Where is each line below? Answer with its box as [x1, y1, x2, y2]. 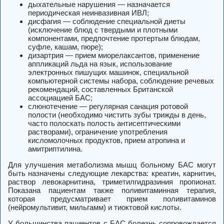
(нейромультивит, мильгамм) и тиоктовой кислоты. [8, 203, 181, 212]
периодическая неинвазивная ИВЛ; [28, 8, 149, 17]
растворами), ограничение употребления [28, 127, 167, 136]
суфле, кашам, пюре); [28, 42, 103, 51]
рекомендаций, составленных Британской [28, 85, 173, 94]
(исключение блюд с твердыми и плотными [28, 25, 177, 34]
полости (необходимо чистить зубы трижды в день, [28, 110, 206, 119]
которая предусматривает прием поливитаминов [8, 194, 216, 203]
